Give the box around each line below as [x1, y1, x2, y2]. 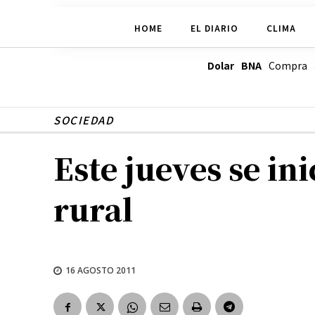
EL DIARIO [190, 21, 238, 34]
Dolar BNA [207, 58, 262, 73]
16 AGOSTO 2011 [65, 264, 136, 276]
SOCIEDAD [53, 112, 113, 128]
